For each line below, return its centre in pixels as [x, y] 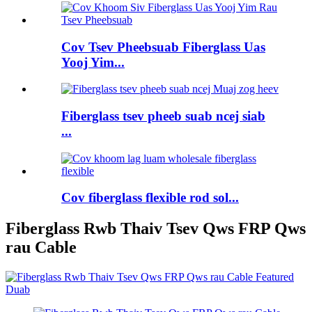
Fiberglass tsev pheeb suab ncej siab [163, 116]
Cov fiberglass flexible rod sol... [150, 198]
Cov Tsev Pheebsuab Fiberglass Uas [163, 47]
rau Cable [41, 248]
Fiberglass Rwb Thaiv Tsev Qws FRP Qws [156, 229]
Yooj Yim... [93, 62]
